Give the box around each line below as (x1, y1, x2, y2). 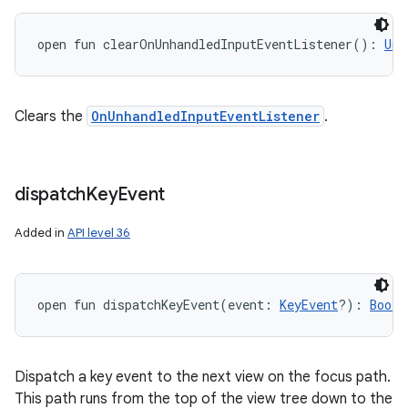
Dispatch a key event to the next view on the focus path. (15, 368, 391, 386)
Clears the (15, 107, 87, 126)
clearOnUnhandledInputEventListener (103, 36, 352, 53)
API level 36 (67, 225, 130, 240)
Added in (15, 225, 67, 240)
